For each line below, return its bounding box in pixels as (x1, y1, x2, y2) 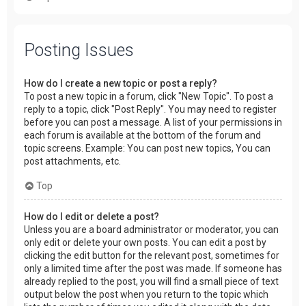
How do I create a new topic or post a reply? (24, 77, 217, 89)
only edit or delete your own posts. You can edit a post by (24, 236, 266, 248)
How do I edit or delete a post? (24, 210, 159, 222)
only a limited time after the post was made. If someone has (24, 262, 282, 274)
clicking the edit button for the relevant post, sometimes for (24, 249, 279, 261)
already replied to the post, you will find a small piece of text (24, 275, 279, 287)
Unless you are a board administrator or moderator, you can (24, 223, 279, 235)
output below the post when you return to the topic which (24, 288, 268, 300)
